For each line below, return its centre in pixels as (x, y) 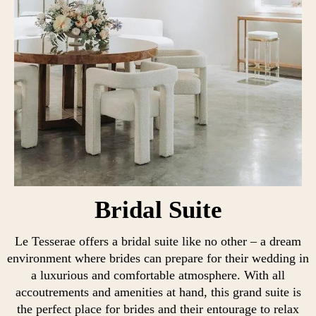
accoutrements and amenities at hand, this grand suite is (158, 292)
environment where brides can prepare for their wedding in (158, 259)
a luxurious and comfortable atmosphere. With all (158, 275)
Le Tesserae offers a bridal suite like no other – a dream (158, 242)
